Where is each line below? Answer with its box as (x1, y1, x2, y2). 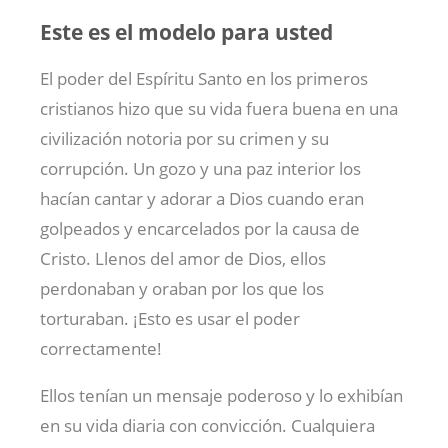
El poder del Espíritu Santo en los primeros (40, 67, 368, 91)
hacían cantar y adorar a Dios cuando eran (40, 187, 364, 211)
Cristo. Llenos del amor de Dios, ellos (40, 247, 326, 271)
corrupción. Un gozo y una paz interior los (40, 157, 361, 181)
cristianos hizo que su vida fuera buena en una (40, 97, 398, 121)
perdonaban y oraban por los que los (40, 277, 324, 301)
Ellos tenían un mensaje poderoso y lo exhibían (40, 384, 403, 408)
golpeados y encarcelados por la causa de (40, 217, 360, 241)
